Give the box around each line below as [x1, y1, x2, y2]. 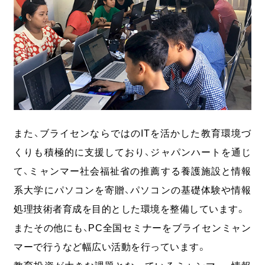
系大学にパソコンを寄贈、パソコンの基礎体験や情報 [14, 185, 251, 196]
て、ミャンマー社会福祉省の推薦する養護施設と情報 [14, 166, 251, 177]
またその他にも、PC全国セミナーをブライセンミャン [14, 222, 251, 234]
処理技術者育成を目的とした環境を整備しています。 [14, 203, 246, 215]
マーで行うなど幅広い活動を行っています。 [14, 241, 207, 253]
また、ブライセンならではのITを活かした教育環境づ [14, 128, 251, 139]
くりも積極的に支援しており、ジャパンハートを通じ [14, 147, 251, 158]
